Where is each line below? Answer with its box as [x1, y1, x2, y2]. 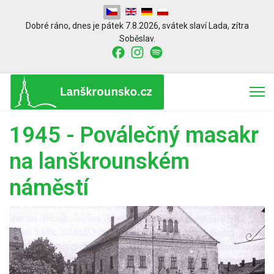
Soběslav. [119, 34, 155, 43]
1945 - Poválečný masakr [9, 122, 259, 148]
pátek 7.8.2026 [99, 21, 158, 31]
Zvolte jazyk [102, 6, 149, 15]
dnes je [72, 21, 100, 31]
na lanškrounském [9, 148, 190, 174]
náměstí [9, 174, 89, 201]
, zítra [227, 21, 249, 31]
